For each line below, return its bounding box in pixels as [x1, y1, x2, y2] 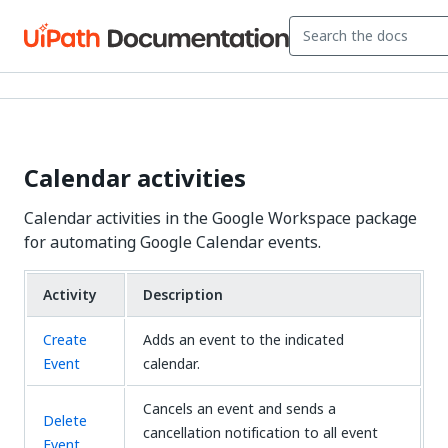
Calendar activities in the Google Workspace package [24, 206, 417, 230]
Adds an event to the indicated [143, 329, 344, 350]
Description [143, 284, 223, 305]
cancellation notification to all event [143, 422, 378, 443]
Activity [43, 284, 97, 305]
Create [43, 329, 87, 350]
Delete [43, 410, 87, 431]
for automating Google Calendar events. [24, 230, 321, 254]
